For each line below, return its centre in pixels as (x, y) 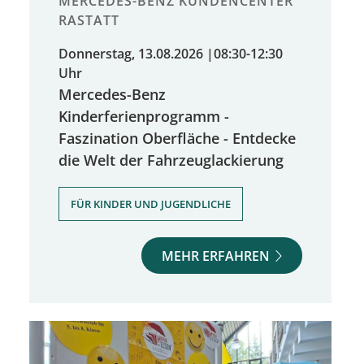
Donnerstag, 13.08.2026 (131, 53)
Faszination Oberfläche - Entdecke (177, 137)
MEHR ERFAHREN (216, 256)
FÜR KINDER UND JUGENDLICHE (151, 204)
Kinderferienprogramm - (144, 115)
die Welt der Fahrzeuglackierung (171, 159)
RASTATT (89, 20)
